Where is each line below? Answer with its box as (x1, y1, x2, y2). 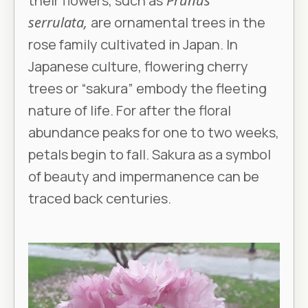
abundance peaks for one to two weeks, (28, 123, 279, 142)
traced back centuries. (28, 189, 171, 208)
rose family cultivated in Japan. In (28, 35, 238, 54)
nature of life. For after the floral (28, 101, 231, 120)
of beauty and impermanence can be (28, 167, 259, 186)
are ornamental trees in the (91, 13, 265, 32)
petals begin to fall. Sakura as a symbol (28, 145, 271, 164)
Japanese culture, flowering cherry (28, 57, 248, 76)
